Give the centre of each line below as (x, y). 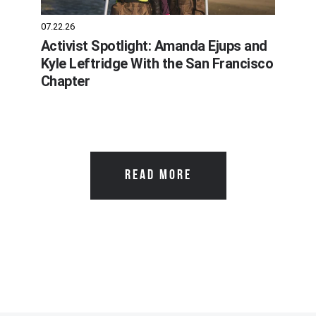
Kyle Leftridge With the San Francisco (157, 63)
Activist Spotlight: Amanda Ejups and (154, 45)
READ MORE (158, 175)
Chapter (65, 81)
